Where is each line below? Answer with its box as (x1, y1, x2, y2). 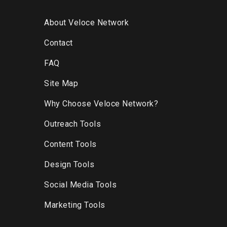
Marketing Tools (44, 200, 105, 210)
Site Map (44, 79, 78, 88)
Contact (44, 38, 73, 48)
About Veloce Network (44, 18, 129, 27)
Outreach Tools (44, 119, 101, 129)
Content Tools (44, 139, 97, 149)
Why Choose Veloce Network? (44, 99, 158, 108)
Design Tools (44, 160, 94, 169)
